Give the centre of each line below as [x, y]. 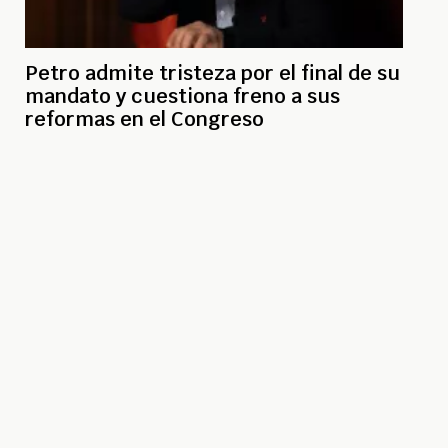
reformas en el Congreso [144, 119]
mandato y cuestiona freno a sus [182, 96]
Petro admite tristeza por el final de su [212, 73]
